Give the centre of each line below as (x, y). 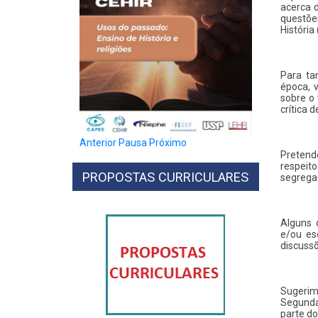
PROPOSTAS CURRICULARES (166, 177)
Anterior (98, 143)
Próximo (168, 143)
